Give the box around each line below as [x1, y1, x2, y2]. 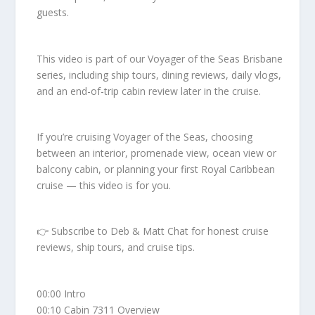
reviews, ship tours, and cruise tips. [37, 240, 195, 255]
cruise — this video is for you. [37, 178, 172, 192]
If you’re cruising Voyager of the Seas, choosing [37, 129, 253, 143]
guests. [37, 6, 70, 20]
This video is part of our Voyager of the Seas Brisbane [37, 51, 283, 65]
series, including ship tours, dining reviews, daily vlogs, [37, 67, 282, 82]
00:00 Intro [37, 286, 86, 300]
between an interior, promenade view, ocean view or [37, 146, 277, 160]
